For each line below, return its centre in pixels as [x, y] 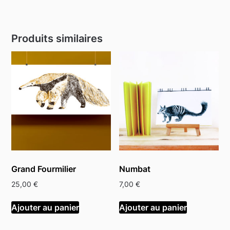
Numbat [135, 169]
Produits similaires [57, 38]
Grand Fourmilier [44, 169]
